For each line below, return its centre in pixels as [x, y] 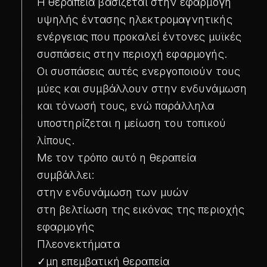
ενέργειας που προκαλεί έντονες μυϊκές [139, 36]
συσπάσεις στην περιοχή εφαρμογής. [132, 54]
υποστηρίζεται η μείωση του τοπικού [131, 123]
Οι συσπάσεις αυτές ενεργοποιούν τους [139, 71]
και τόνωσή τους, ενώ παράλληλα [125, 105]
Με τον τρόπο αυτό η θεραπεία [117, 157]
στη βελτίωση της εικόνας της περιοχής [141, 209]
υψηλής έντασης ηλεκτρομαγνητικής [134, 19]
